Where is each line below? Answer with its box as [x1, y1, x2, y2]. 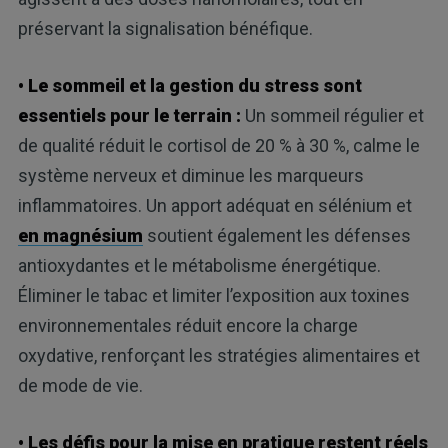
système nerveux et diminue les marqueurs [17, 164, 364, 186]
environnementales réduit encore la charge [17, 314, 358, 336]
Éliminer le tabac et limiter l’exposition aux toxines [17, 284, 410, 306]
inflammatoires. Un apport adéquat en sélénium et [17, 194, 412, 216]
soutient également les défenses [142, 224, 411, 246]
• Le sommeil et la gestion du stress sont [17, 74, 362, 96]
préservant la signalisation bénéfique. [17, 17, 313, 39]
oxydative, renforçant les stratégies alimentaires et [17, 344, 420, 366]
